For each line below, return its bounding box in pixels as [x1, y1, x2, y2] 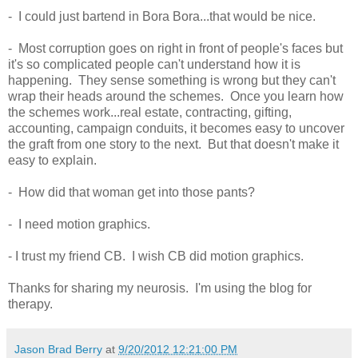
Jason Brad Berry [14, 342, 102, 356]
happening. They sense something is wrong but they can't [8, 73, 336, 87]
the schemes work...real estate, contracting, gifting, [8, 105, 292, 119]
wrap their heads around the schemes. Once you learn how [8, 89, 344, 103]
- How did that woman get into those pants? [8, 185, 255, 199]
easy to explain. [8, 153, 97, 167]
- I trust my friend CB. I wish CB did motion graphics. [8, 249, 304, 263]
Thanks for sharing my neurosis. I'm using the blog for [8, 280, 312, 295]
